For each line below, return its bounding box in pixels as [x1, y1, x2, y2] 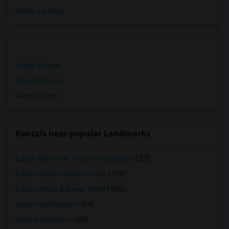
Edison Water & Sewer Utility [15, 185, 106, 193]
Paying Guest [15, 92, 58, 100]
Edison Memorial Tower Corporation [15, 154, 131, 163]
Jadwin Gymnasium [15, 200, 79, 209]
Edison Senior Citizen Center [15, 170, 107, 178]
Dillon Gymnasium [15, 216, 73, 224]
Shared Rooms [15, 77, 63, 85]
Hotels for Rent [15, 7, 64, 15]
